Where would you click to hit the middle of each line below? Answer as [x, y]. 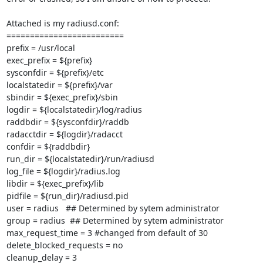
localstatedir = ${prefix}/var [59, 85]
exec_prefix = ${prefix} [49, 60]
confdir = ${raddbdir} [48, 146]
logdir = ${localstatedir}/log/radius [74, 109]
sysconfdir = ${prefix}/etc [55, 73]
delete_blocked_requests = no [64, 245]
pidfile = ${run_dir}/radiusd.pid [67, 196]
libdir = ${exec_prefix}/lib [55, 183]
